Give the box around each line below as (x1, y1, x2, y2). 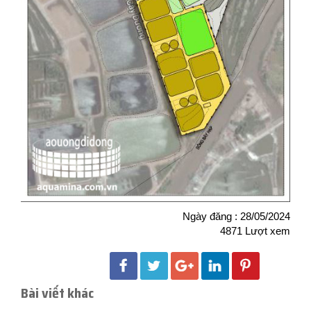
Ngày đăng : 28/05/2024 (183, 210, 290, 223)
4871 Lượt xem (220, 225, 290, 237)
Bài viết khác (21, 282, 94, 305)
